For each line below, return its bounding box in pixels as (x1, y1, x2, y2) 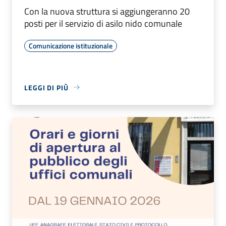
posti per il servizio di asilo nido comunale (24, 16, 182, 30)
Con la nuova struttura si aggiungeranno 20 (24, 4, 190, 18)
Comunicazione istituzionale (29, 40, 112, 51)
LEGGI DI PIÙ (24, 82, 69, 93)
